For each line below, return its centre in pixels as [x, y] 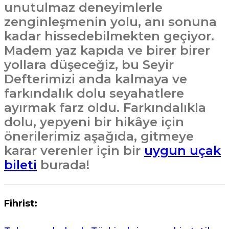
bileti [20, 165]
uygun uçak [182, 151]
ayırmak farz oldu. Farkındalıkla [105, 108]
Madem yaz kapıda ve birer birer [107, 50]
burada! [63, 165]
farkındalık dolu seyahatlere [94, 93]
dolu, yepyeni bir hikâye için [94, 122]
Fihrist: [21, 203]
